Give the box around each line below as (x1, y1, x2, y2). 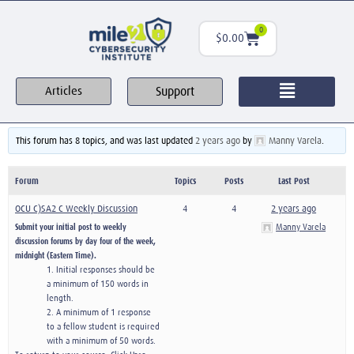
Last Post (277, 175, 310, 186)
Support (156, 84, 195, 99)
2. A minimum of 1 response (47, 307, 151, 317)
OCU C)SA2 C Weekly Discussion (15, 202, 137, 214)
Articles (45, 85, 83, 98)
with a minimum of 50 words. (47, 335, 156, 345)
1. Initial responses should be (47, 264, 155, 274)
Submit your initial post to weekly (15, 221, 126, 232)
